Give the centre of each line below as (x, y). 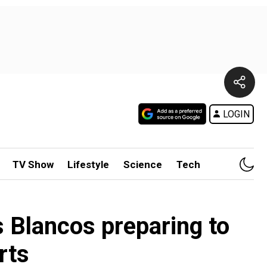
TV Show (33, 164)
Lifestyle (89, 164)
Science (143, 164)
